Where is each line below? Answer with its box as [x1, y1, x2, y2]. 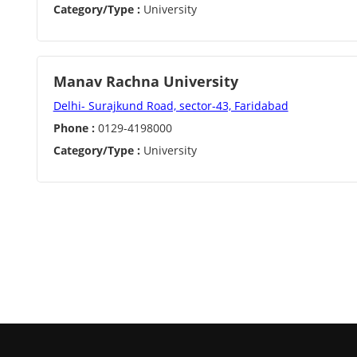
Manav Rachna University [53, 72, 238, 91]
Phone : [53, 120, 95, 135]
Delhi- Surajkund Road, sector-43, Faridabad [53, 98, 288, 113]
